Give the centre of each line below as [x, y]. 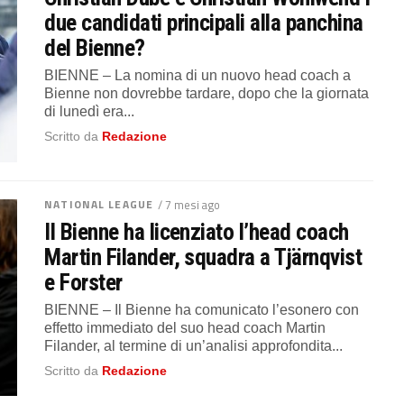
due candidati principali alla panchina [204, 22]
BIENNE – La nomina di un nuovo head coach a [198, 75]
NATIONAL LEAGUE [99, 204]
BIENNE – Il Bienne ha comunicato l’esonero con [202, 309]
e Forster [83, 282]
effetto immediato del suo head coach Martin [185, 327]
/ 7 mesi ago [189, 204]
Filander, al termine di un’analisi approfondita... [194, 345]
